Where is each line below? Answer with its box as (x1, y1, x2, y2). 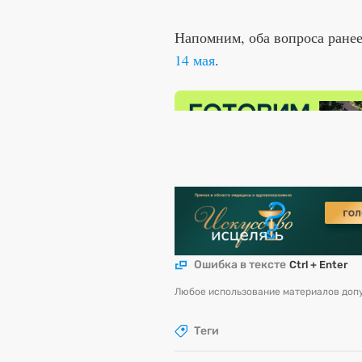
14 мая (175, 50, 215, 69)
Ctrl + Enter (289, 259, 347, 271)
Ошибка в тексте (194, 258, 286, 272)
